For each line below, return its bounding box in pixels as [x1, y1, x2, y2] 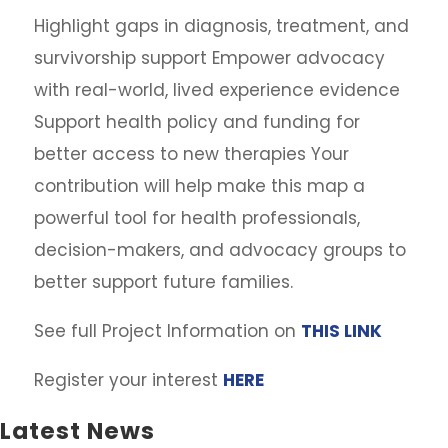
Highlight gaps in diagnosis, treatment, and [33, 14, 409, 38]
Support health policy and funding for [33, 110, 360, 134]
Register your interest [33, 368, 223, 392]
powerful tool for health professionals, [33, 206, 360, 230]
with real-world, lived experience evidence [33, 78, 400, 102]
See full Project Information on [33, 319, 301, 343]
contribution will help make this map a [33, 174, 365, 198]
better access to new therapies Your [33, 142, 349, 166]
